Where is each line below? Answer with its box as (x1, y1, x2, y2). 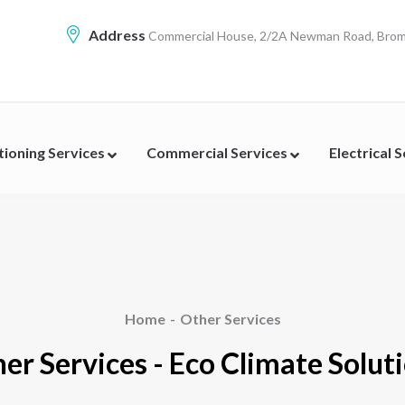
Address (86, 26, 146, 43)
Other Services (179, 310, 281, 327)
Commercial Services (146, 144, 290, 161)
